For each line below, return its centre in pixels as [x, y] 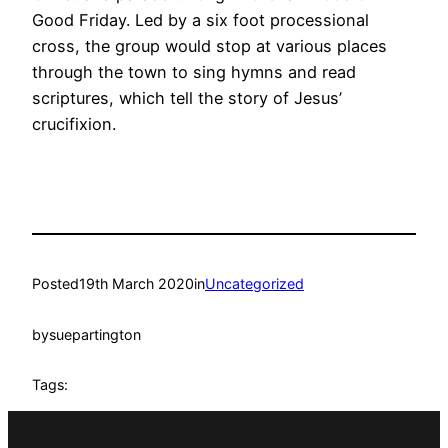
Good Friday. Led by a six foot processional [200, 19]
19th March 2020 [136, 284]
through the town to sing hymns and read [194, 71]
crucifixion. [74, 123]
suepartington [95, 334]
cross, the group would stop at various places [209, 45]
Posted [55, 284]
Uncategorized [254, 284]
